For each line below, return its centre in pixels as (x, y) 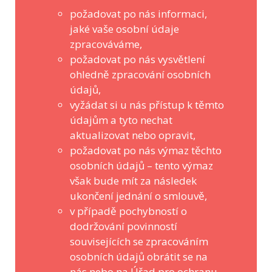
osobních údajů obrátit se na (139, 257)
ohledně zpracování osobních (140, 74)
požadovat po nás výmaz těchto (146, 150)
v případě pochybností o (128, 211)
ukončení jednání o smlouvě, (138, 196)
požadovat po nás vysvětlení (138, 59)
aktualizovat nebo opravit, (133, 135)
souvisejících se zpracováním (139, 241)
